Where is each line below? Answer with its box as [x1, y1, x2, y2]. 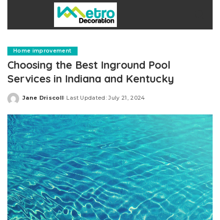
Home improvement [13, 48, 72, 54]
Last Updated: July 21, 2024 [66, 94, 145, 101]
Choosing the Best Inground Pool [7, 58, 170, 71]
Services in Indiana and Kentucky [7, 72, 174, 85]
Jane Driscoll [23, 94, 64, 101]
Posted [22, 98, 46, 105]
